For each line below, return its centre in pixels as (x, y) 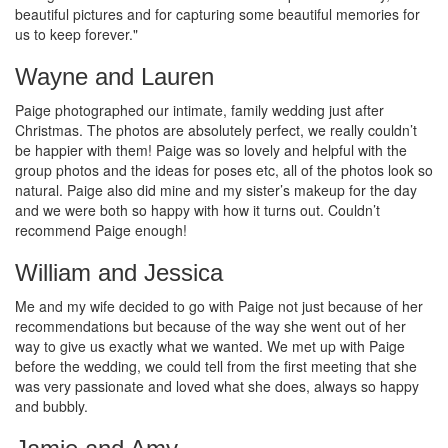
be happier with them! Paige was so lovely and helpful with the (211, 149)
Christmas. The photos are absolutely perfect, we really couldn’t (216, 129)
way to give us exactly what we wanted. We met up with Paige (210, 345)
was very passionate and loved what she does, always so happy (217, 385)
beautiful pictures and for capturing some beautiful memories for (217, 13)
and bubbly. (51, 405)
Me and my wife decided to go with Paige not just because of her (219, 305)
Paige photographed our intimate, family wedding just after (199, 109)
